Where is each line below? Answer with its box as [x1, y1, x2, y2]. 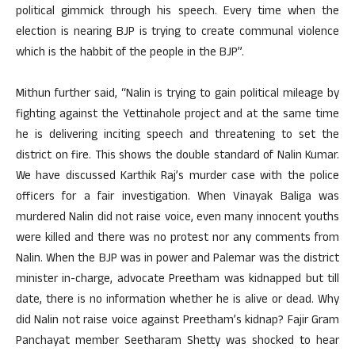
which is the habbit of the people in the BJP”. [16, 44, 244, 63]
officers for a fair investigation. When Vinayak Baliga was [16, 188, 339, 208]
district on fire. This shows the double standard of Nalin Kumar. [16, 147, 339, 166]
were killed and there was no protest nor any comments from [16, 229, 339, 249]
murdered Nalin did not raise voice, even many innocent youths [16, 208, 339, 228]
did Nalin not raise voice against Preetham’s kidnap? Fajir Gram [16, 311, 339, 331]
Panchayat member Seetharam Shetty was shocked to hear [16, 332, 339, 352]
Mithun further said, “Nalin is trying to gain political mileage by [16, 85, 339, 105]
